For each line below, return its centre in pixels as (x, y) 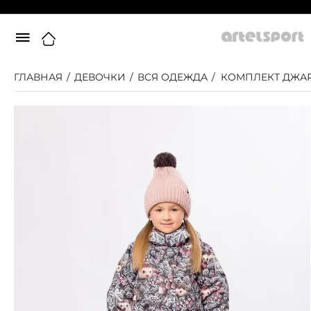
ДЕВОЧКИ (100, 77)
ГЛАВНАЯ (38, 77)
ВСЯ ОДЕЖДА (173, 77)
